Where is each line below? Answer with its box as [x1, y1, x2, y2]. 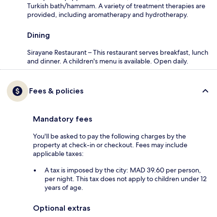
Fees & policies [29, 86, 83, 95]
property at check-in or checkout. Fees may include [33, 140, 187, 149]
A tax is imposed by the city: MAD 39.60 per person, [45, 165, 201, 174]
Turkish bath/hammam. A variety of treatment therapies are [27, 1, 205, 10]
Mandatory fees [33, 114, 92, 124]
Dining [27, 30, 50, 40]
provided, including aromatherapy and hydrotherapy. [27, 10, 188, 19]
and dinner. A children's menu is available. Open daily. [27, 56, 188, 65]
